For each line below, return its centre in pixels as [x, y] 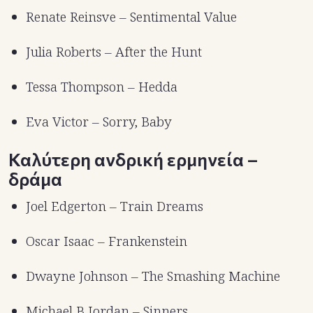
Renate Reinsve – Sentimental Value [131, 17]
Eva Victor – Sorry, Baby [99, 122]
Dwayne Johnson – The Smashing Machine [153, 276]
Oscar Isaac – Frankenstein [107, 241]
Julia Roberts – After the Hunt [114, 52]
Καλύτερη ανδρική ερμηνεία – [133, 159]
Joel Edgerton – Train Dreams [115, 206]
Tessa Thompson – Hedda [102, 87]
